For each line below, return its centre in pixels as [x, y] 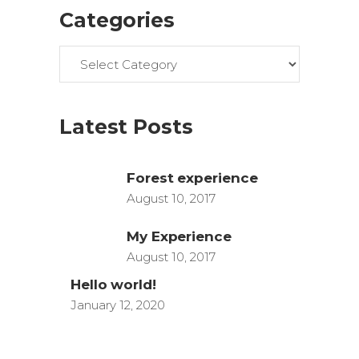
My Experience [179, 237]
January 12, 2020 [118, 305]
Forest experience [192, 178]
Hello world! [113, 285]
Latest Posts [126, 127]
